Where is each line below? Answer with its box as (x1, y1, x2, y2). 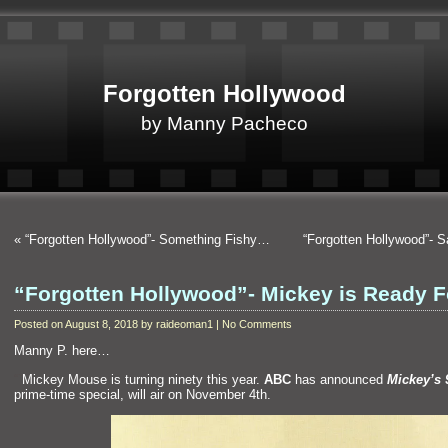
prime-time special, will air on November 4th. (14, 386, 271, 402)
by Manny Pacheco (140, 113, 308, 134)
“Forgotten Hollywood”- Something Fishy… (25, 232, 270, 247)
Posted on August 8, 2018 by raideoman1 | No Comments (14, 318, 292, 330)
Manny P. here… (14, 343, 110, 359)
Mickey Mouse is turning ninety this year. (22, 371, 264, 387)
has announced (291, 371, 387, 387)
